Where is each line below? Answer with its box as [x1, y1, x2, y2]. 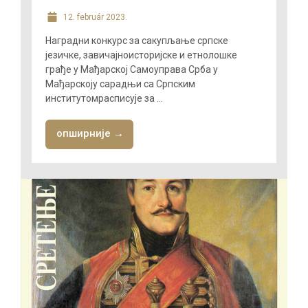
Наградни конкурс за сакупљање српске [45, 35, 228, 46]
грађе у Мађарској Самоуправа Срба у [45, 64, 218, 75]
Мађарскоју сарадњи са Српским [45, 78, 195, 89]
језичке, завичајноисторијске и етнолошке [45, 49, 237, 60]
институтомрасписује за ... [45, 93, 163, 104]
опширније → [56, 127, 124, 140]
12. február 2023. [60, 12, 127, 22]
